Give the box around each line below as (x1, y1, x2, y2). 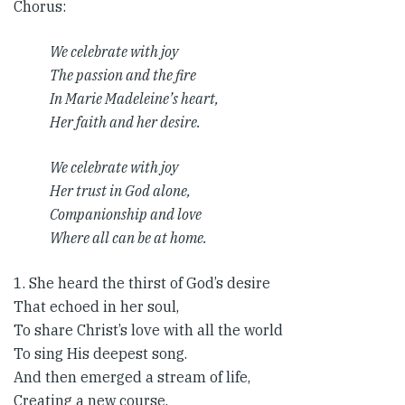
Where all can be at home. (50, 229, 207, 247)
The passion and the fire (50, 66, 196, 84)
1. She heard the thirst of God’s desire (14, 274, 270, 292)
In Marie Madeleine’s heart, (50, 89, 219, 108)
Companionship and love (50, 205, 202, 223)
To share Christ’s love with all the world (14, 321, 283, 339)
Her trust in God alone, (50, 182, 191, 200)
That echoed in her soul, (14, 297, 179, 316)
